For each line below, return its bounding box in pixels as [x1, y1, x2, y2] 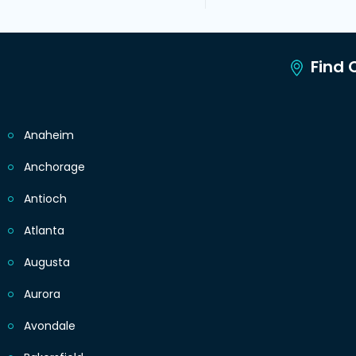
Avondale [24, 318, 75, 335]
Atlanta [24, 222, 64, 239]
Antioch [24, 191, 67, 207]
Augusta [24, 254, 70, 271]
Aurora [24, 286, 60, 303]
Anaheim [24, 127, 74, 144]
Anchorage [24, 159, 85, 176]
